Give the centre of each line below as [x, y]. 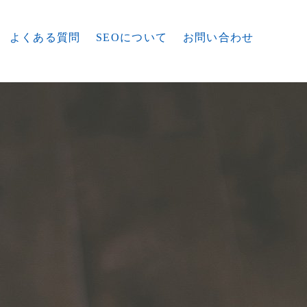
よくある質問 [45, 37]
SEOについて [132, 37]
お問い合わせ [218, 37]
